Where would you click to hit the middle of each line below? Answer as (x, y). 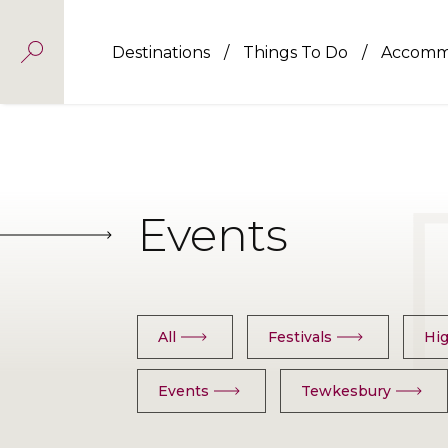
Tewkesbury (345, 391)
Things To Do (297, 52)
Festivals (299, 337)
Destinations (162, 52)
